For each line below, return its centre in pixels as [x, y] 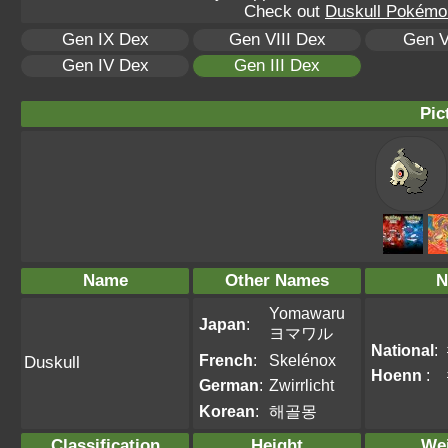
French [226, 360]
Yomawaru [307, 313]
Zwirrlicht [301, 385]
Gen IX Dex [105, 39]
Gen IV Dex [105, 65]
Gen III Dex [277, 65]
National [402, 350]
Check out [284, 11]
